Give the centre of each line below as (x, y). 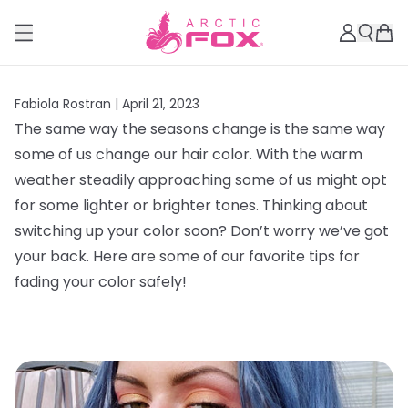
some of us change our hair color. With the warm (189, 154)
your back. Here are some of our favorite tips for (187, 256)
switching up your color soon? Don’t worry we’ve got (202, 231)
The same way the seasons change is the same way (200, 129)
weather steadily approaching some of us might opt (201, 180)
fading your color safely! (101, 282)
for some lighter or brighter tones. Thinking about (191, 205)
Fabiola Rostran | (68, 104)
